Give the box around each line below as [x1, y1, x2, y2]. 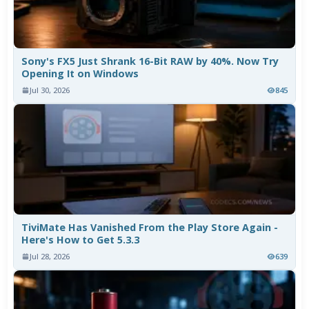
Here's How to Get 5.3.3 [21, 233, 140, 247]
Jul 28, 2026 [30, 251, 70, 262]
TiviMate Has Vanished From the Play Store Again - [21, 221, 279, 235]
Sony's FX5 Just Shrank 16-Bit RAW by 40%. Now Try [21, 54, 279, 68]
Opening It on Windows [21, 67, 139, 81]
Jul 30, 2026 [30, 85, 70, 96]
